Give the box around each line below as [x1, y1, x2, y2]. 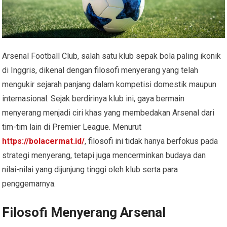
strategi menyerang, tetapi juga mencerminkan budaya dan [2, 150, 206, 161]
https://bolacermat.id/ [2, 136, 85, 146]
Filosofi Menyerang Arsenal [2, 205, 169, 220]
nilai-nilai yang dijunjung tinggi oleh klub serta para [2, 165, 178, 175]
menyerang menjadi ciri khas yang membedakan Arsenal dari [2, 108, 215, 118]
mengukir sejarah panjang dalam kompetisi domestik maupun [2, 80, 217, 90]
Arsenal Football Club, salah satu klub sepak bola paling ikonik [2, 51, 221, 61]
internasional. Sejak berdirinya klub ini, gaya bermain [2, 94, 185, 104]
